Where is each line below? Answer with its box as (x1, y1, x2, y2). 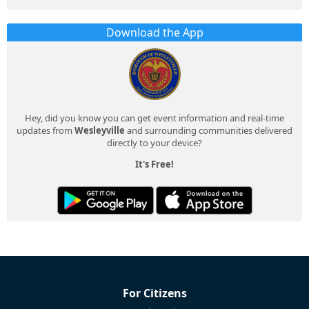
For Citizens (122, 286, 187, 301)
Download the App (106, 25, 203, 41)
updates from (17, 124, 74, 137)
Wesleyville (74, 124, 125, 137)
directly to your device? (107, 137, 202, 150)
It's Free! (135, 158, 174, 171)
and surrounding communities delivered (125, 124, 292, 137)
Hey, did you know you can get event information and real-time (25, 112, 284, 125)
